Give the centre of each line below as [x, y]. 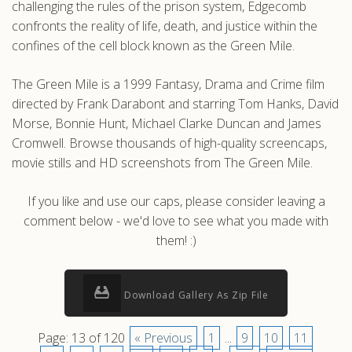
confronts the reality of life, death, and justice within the [165, 26]
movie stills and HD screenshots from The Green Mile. [162, 163]
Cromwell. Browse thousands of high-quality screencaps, [169, 143]
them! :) [176, 240]
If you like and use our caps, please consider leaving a [176, 201]
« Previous [163, 337]
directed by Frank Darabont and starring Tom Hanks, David [175, 104]
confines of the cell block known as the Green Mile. [153, 46]
